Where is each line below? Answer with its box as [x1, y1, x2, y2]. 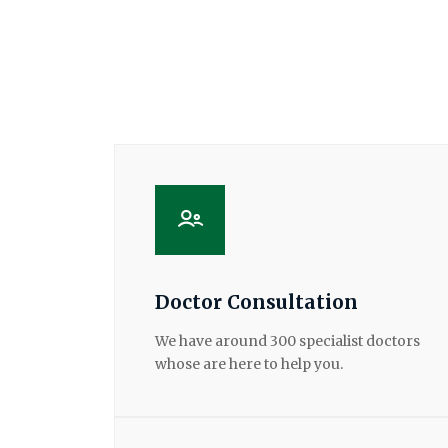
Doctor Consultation [155, 289, 358, 314]
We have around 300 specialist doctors [155, 331, 420, 350]
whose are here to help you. [155, 354, 343, 373]
